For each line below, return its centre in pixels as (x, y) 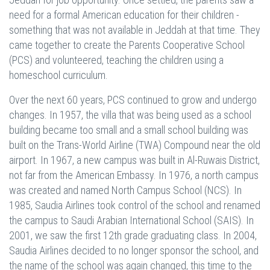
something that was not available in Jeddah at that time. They (135, 30)
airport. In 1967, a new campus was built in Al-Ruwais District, (134, 160)
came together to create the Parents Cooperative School (127, 45)
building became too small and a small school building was (129, 130)
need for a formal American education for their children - (124, 15)
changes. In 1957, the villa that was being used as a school (130, 115)
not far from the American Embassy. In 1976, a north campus (134, 175)
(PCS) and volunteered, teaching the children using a (116, 60)
